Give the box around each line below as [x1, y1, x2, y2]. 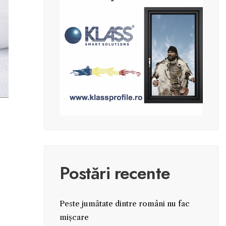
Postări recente [59, 160, 170, 186]
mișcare [59, 212, 89, 222]
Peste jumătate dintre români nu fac [59, 198, 190, 208]
